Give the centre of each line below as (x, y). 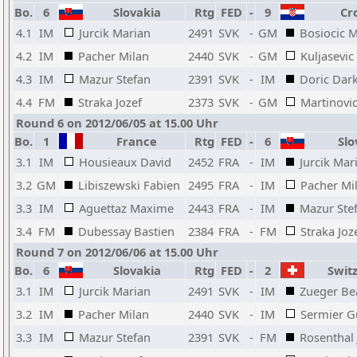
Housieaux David (125, 162)
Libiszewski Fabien (129, 185)
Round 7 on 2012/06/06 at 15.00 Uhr (117, 252)
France (133, 141)
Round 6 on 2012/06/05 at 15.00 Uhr (117, 123)
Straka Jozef (110, 102)
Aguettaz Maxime (126, 208)
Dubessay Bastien (126, 231)
